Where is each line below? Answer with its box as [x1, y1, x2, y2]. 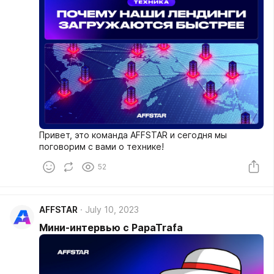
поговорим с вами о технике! [39, 141, 164, 152]
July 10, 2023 [85, 204, 139, 215]
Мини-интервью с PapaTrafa [39, 221, 183, 234]
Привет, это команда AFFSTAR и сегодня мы [39, 130, 227, 141]
